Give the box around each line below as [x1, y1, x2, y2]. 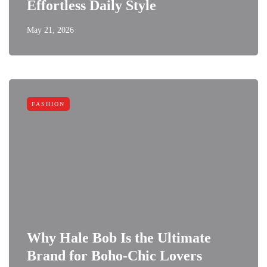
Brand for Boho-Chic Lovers [27, 248, 202, 263]
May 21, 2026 [27, 26, 74, 35]
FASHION [32, 101, 65, 107]
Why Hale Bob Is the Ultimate [27, 230, 211, 246]
